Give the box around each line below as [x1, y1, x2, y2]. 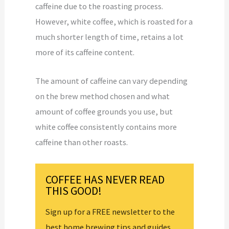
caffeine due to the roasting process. [35, 1, 164, 12]
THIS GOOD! [45, 183, 102, 198]
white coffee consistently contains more [35, 122, 177, 132]
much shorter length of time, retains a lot [35, 32, 184, 42]
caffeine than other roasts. [35, 137, 128, 148]
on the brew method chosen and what [35, 91, 170, 102]
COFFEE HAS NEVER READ [45, 172, 165, 187]
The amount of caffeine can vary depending [35, 76, 188, 86]
